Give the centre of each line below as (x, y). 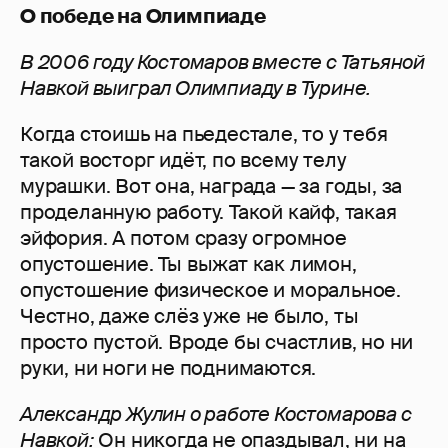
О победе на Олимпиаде (143, 16)
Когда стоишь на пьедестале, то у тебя (204, 134)
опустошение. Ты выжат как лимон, (188, 264)
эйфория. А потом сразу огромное (183, 238)
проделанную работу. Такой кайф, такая (208, 212)
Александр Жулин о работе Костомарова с (216, 414)
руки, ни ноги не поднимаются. (168, 368)
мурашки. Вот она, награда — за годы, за (211, 186)
